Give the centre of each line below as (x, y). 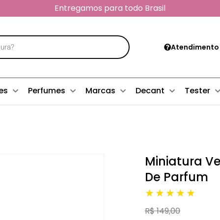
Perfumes (46, 90)
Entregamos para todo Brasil (110, 8)
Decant (150, 90)
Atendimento (195, 47)
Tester (197, 90)
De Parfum (177, 177)
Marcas (100, 90)
